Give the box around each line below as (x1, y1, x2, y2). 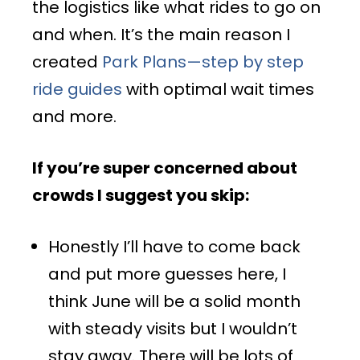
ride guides (32, 77, 122, 100)
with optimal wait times (122, 77, 314, 100)
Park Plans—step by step (102, 50, 304, 73)
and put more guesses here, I (48, 262, 286, 285)
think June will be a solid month (48, 289, 301, 313)
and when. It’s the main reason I (32, 22, 290, 46)
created (32, 50, 102, 73)
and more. (32, 104, 121, 128)
